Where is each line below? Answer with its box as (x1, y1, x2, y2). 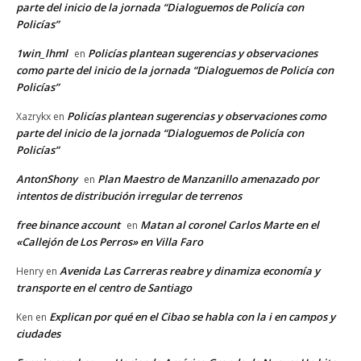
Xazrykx (16, 109, 51, 123)
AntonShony (16, 171, 77, 186)
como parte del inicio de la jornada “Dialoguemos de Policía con (16, 62, 334, 77)
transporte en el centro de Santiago (16, 280, 192, 295)
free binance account (16, 217, 120, 232)
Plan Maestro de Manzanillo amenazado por (98, 171, 319, 186)
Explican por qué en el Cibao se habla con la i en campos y (49, 309, 335, 324)
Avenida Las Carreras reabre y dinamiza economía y (60, 263, 320, 278)
